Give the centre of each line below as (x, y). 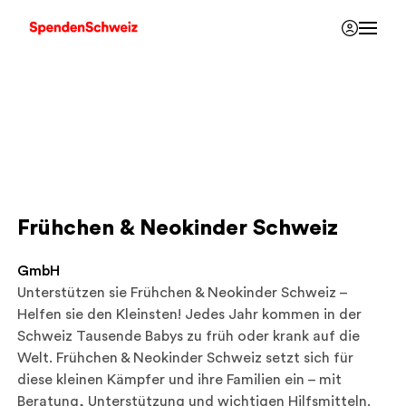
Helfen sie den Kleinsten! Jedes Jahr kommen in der (189, 314)
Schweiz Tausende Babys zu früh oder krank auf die (188, 336)
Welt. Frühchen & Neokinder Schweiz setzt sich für (185, 358)
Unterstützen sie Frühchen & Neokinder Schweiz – (182, 293)
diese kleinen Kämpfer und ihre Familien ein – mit (179, 380)
